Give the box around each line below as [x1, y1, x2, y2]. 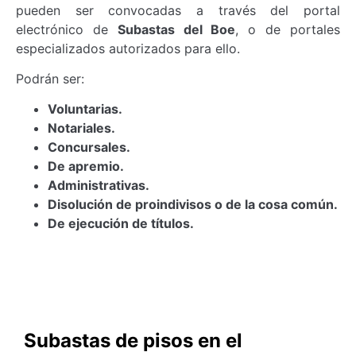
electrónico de [16, 21, 118, 37]
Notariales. [48, 120, 115, 137]
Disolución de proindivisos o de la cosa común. [48, 196, 338, 213]
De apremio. [48, 158, 124, 175]
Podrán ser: [16, 71, 84, 87]
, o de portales [235, 21, 341, 37]
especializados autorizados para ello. [16, 40, 240, 56]
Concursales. [48, 139, 130, 156]
